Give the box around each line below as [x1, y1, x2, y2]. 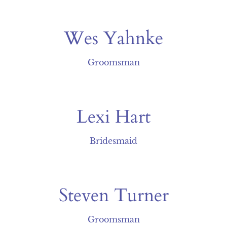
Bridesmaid [90, 136, 137, 146]
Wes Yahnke [64, 26, 163, 51]
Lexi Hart [77, 104, 150, 129]
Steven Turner [58, 183, 169, 208]
